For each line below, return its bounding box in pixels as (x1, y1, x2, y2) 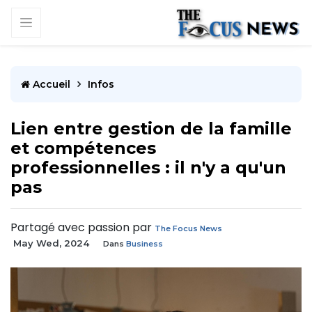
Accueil (30, 78, 70, 91)
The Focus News (155, 224, 222, 234)
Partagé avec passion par (10, 219, 155, 236)
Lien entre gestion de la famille (10, 118, 292, 139)
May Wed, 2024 (13, 237, 89, 249)
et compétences (10, 138, 156, 159)
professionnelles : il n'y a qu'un (10, 157, 286, 178)
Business (126, 239, 163, 249)
